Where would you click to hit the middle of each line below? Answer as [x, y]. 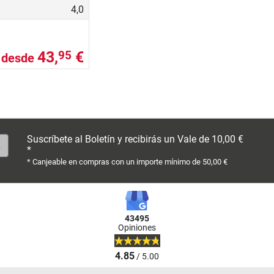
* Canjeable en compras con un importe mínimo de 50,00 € [127, 162]
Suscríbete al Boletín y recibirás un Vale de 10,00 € [135, 139]
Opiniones [137, 228]
